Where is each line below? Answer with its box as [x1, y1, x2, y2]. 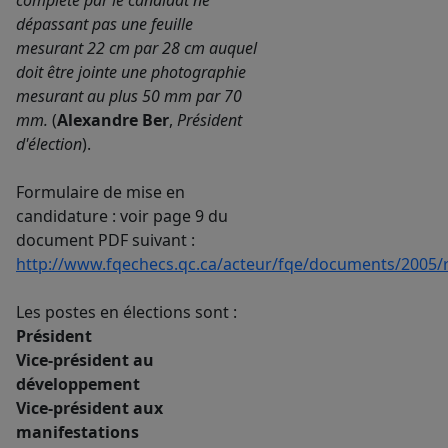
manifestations [16, 421, 139, 444]
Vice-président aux [16, 397, 163, 420]
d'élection [16, 133, 82, 156]
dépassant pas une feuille [16, 13, 193, 36]
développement [16, 373, 140, 396]
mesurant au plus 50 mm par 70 [16, 85, 242, 108]
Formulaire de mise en [16, 181, 185, 204]
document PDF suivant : [16, 229, 195, 252]
